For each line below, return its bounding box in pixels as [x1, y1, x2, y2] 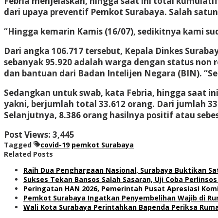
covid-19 [40, 140, 70, 149]
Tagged [4, 140, 34, 149]
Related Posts [4, 149, 53, 159]
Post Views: [4, 128, 51, 140]
